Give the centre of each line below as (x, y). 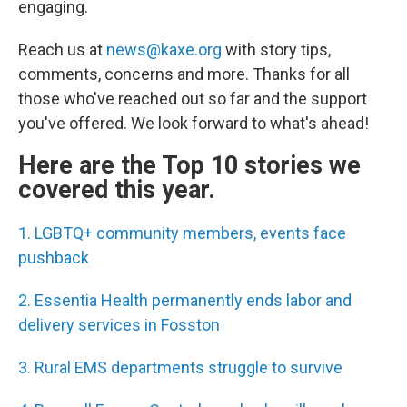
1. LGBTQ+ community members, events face (182, 233)
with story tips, (276, 49)
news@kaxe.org (164, 49)
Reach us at (62, 49)
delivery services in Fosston (119, 324)
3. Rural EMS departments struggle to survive (180, 367)
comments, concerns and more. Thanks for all (184, 74)
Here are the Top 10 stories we (189, 165)
